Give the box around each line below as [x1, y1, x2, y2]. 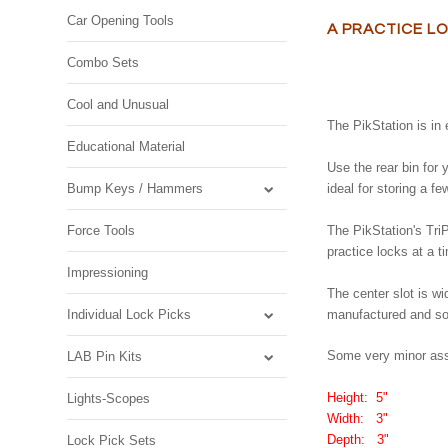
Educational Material [67, 138, 186, 154]
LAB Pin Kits [67, 348, 143, 364]
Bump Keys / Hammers [67, 180, 204, 196]
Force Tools [67, 222, 136, 238]
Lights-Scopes [67, 390, 151, 406]
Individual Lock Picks [67, 306, 192, 322]
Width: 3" [327, 411, 389, 426]
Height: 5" [327, 390, 389, 405]
